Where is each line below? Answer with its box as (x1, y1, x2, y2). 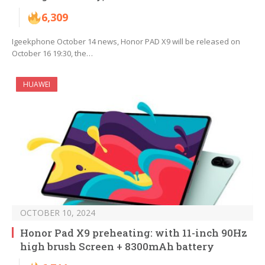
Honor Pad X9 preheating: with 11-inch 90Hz (20, 226, 247, 240)
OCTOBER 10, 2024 (20, 207, 95, 219)
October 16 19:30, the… (12, 48, 93, 59)
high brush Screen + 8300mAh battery (20, 240, 214, 254)
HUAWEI (23, 79, 50, 90)
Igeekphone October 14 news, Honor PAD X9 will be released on (12, 36, 240, 47)
